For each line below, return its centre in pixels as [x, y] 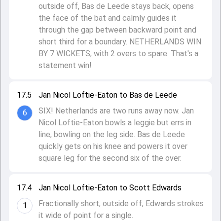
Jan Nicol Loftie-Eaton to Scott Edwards [110, 188]
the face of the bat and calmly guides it [108, 18]
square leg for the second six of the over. [110, 158]
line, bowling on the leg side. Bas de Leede [112, 134]
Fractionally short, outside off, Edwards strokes [121, 203]
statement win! [65, 65]
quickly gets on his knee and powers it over [113, 146]
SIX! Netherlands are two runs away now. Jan [116, 111]
